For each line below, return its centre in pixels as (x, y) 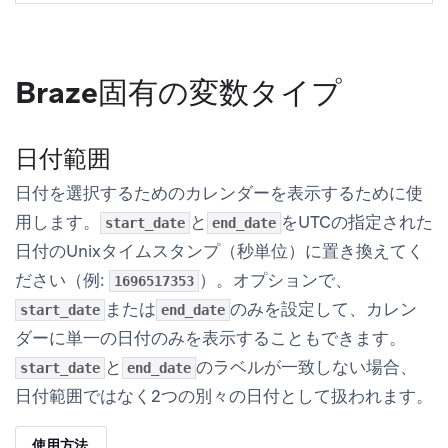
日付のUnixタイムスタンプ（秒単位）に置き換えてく (219, 251)
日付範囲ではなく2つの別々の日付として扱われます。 (224, 396)
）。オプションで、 (275, 280)
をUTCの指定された (357, 222)
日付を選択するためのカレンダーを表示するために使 (219, 193)
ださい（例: (62, 280)
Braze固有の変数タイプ (178, 93)
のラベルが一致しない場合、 (306, 367)
